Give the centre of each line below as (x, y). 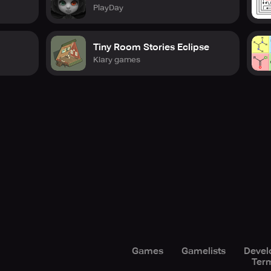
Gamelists (204, 251)
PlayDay (108, 7)
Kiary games (117, 59)
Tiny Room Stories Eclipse (151, 47)
